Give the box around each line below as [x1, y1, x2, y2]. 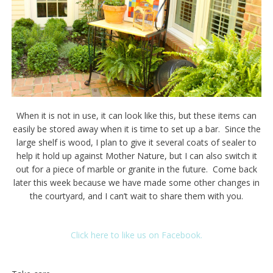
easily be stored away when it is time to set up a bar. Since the [12, 122, 261, 135]
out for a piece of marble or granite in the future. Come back [16, 163, 257, 175]
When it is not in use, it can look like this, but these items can [16, 109, 257, 121]
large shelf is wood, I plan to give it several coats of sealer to [16, 136, 257, 148]
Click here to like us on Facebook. [71, 229, 202, 241]
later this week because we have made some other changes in [13, 176, 260, 188]
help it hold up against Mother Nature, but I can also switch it [16, 149, 257, 161]
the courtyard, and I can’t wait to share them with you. [30, 190, 243, 202]
